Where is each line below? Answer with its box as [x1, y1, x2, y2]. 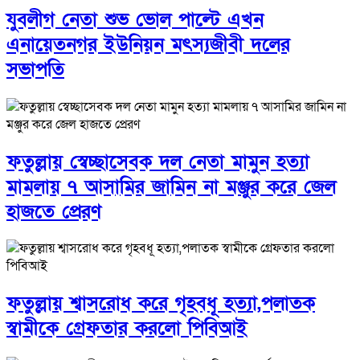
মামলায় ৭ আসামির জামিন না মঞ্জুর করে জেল [6, 174, 336, 199]
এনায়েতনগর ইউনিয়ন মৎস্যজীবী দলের [6, 31, 290, 57]
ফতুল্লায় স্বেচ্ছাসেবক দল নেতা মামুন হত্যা [6, 149, 309, 174]
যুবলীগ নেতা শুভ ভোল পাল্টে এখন [6, 6, 264, 32]
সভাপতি [6, 56, 64, 82]
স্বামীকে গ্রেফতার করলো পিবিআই [6, 316, 247, 342]
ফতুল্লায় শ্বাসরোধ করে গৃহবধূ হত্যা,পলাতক [6, 291, 315, 317]
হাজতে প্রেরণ [6, 198, 101, 224]
